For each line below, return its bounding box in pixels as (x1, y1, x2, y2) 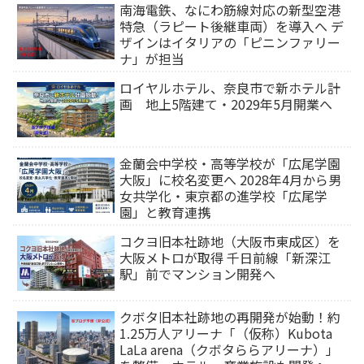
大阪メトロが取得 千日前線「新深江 (119, 248, 331, 268)
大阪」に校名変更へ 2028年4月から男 (119, 170, 342, 190)
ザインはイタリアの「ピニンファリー (119, 32, 341, 53)
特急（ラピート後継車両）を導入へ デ (119, 16, 344, 37)
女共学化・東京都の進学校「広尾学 (119, 186, 328, 206)
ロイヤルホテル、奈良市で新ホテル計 (119, 78, 341, 98)
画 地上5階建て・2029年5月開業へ (119, 94, 333, 115)
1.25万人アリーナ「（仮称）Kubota (119, 323, 333, 344)
